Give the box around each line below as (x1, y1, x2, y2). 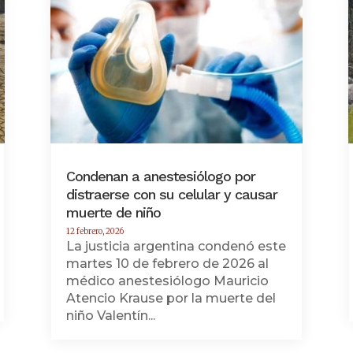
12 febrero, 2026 (65, 226, 124, 237)
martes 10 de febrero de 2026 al (65, 256, 269, 272)
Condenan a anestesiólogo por (65, 168, 255, 185)
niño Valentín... (65, 308, 155, 324)
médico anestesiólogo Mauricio (65, 273, 269, 289)
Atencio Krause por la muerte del (65, 291, 276, 307)
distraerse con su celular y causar (65, 186, 277, 203)
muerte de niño (65, 204, 161, 221)
